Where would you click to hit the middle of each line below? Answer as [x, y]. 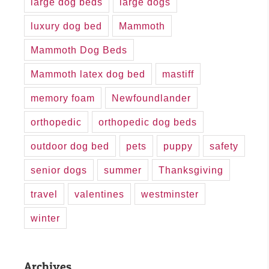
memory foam [63, 98]
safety [224, 146]
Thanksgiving [191, 170]
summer [123, 170]
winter [45, 218]
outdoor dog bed [70, 146]
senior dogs [59, 170]
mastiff [178, 74]
